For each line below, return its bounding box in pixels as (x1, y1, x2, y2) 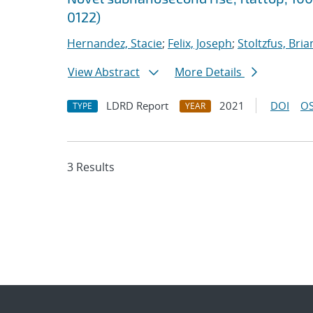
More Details (175, 64, 245, 80)
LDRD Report (106, 99, 168, 112)
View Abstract (68, 64, 140, 80)
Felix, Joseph (168, 36, 232, 51)
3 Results (67, 159, 115, 175)
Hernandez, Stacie (67, 36, 162, 51)
